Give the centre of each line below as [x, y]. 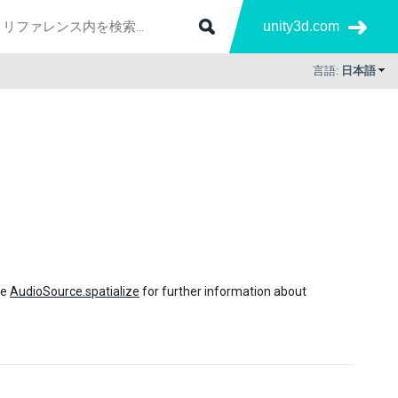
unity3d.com [301, 26]
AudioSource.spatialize [75, 291]
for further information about [223, 291]
